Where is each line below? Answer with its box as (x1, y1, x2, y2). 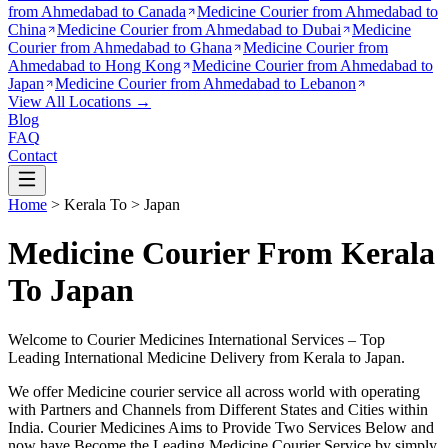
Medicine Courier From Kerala (8, 235, 435, 272)
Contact (8, 147, 57, 164)
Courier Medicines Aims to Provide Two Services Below (48, 418, 407, 436)
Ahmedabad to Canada (41, 3, 186, 20)
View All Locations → (8, 93, 151, 110)
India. (8, 418, 48, 436)
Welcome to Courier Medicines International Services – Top (8, 330, 385, 348)
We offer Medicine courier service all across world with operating (8, 382, 420, 400)
